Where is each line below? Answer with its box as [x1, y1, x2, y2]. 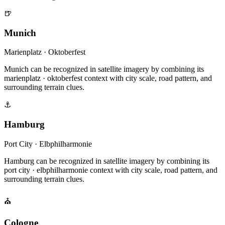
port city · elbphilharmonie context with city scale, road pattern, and [4, 165, 217, 174]
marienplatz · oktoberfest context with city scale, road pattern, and [4, 74, 212, 83]
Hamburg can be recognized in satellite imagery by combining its [4, 156, 209, 165]
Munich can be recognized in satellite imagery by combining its [4, 65, 204, 74]
